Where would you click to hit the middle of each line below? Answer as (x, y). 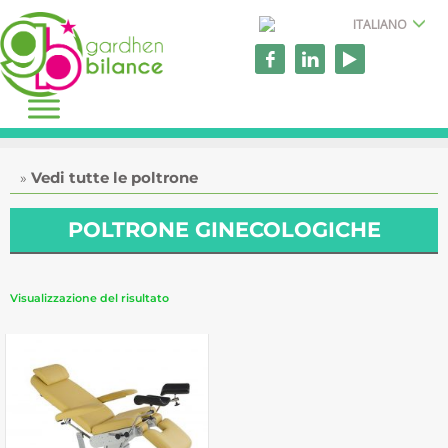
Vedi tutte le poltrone (114, 177)
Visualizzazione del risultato (89, 298)
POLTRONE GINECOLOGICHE (224, 230)
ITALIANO (380, 24)
